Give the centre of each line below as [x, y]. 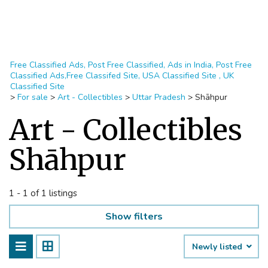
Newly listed [218, 247]
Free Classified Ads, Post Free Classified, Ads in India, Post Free [131, 65]
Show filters [134, 217]
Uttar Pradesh [159, 97]
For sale [33, 97]
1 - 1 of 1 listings [43, 193]
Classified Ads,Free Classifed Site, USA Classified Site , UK [122, 76]
